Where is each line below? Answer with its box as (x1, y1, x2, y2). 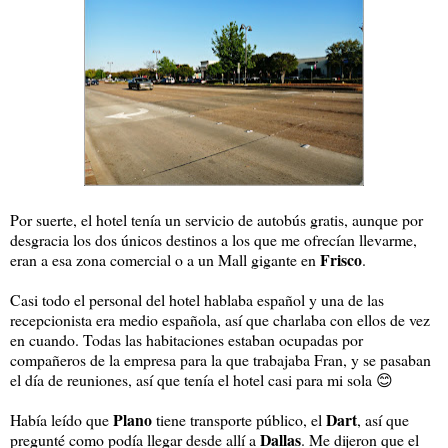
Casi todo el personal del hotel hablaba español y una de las (10, 288, 384, 310)
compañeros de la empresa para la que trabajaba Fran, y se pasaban (10, 348, 431, 370)
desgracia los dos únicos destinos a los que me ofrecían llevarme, (10, 228, 417, 250)
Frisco (320, 247, 362, 271)
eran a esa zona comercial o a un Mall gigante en (10, 248, 320, 270)
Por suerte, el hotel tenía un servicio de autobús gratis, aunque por (10, 208, 423, 230)
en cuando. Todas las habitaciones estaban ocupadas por (10, 328, 363, 350)
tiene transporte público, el (152, 408, 326, 430)
